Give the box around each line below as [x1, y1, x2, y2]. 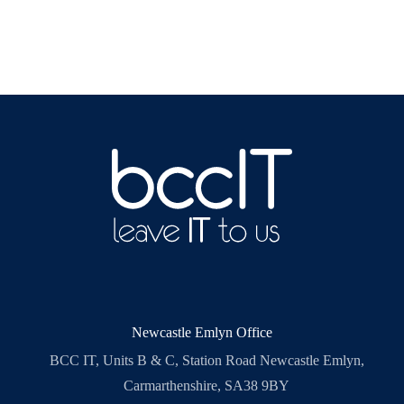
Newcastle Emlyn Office [132, 325, 272, 341]
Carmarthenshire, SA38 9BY [124, 378, 289, 394]
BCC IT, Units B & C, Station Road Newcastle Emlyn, [49, 353, 364, 369]
